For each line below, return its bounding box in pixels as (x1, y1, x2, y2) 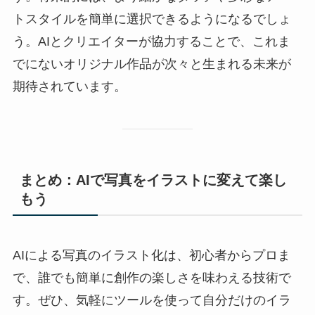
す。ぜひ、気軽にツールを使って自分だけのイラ (12, 292, 291, 307)
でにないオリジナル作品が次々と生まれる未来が (12, 56, 291, 71)
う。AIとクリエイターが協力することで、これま (12, 34, 290, 49)
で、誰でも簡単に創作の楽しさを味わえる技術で (12, 270, 291, 285)
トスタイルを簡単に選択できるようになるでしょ (12, 11, 291, 26)
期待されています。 (12, 79, 127, 94)
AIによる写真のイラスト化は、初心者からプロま (12, 247, 290, 262)
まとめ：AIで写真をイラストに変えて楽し (19, 172, 287, 188)
